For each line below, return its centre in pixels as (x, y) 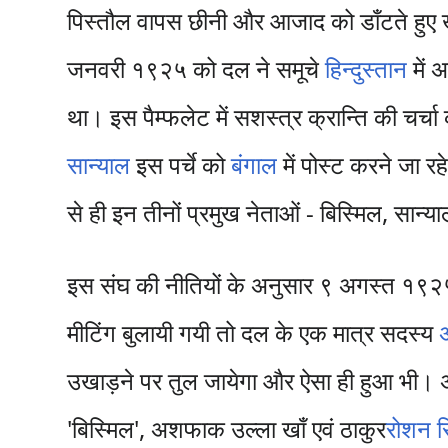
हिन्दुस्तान (366, 68)
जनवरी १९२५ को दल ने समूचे (196, 68)
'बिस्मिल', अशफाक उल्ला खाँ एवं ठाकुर (227, 428)
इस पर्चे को (181, 164)
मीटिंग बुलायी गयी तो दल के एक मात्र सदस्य (253, 332)
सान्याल (99, 164)
